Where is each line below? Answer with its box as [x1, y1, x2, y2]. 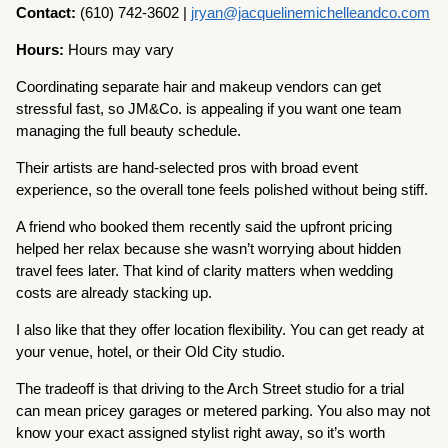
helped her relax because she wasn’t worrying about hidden [16, 240, 402, 258]
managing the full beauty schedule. [16, 122, 246, 140]
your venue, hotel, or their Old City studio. [16, 343, 290, 361]
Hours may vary [64, 41, 175, 59]
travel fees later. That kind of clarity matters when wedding [16, 262, 394, 280]
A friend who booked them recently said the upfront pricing [16, 218, 393, 236]
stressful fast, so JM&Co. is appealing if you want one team [16, 100, 403, 118]
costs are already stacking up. [16, 284, 213, 302]
